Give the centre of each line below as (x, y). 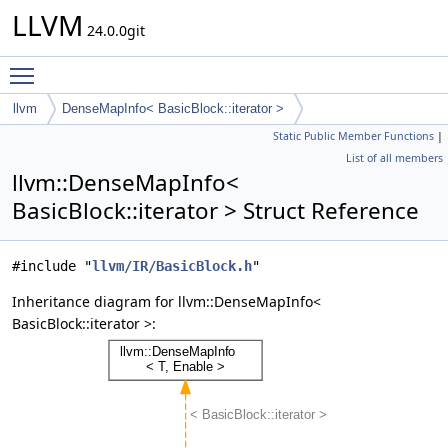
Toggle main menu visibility (136, 66)
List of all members (394, 158)
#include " (52, 266)
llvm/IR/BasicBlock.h (172, 266)
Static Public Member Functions (353, 136)
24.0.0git (114, 30)
